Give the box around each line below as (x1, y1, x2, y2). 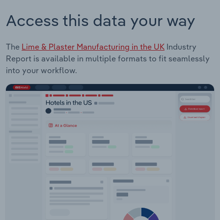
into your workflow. (6, 65, 77, 75)
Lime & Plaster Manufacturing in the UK (22, 41, 165, 52)
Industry (165, 41, 196, 52)
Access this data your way (6, 10, 195, 30)
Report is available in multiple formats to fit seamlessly (6, 53, 210, 63)
